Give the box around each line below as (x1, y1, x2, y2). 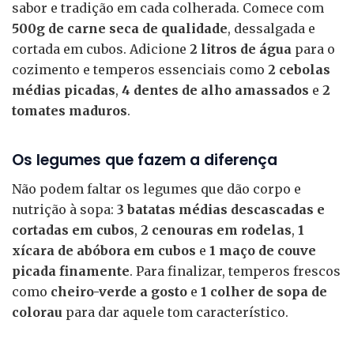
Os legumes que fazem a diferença (12, 149, 277, 171)
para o (292, 40, 335, 57)
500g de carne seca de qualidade (12, 20, 228, 36)
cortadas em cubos (12, 222, 134, 239)
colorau (12, 304, 62, 321)
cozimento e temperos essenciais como (12, 61, 268, 77)
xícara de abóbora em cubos (12, 243, 196, 259)
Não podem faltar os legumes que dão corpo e (12, 181, 301, 198)
